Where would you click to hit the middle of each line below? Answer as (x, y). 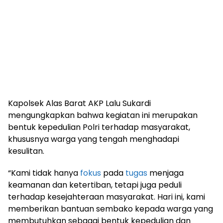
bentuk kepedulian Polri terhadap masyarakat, (99, 127)
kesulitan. (26, 151)
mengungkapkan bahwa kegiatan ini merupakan (103, 115)
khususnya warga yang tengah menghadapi (94, 139)
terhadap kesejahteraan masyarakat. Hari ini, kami (107, 197)
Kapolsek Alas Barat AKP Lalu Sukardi (79, 103)
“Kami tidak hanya (44, 173)
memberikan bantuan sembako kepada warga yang (111, 209)
